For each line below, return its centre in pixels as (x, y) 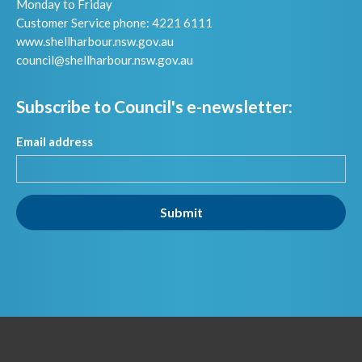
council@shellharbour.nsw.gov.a (101, 60)
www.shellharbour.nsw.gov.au (95, 42)
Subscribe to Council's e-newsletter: (154, 106)
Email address (55, 141)
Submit (181, 212)
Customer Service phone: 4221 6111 (114, 23)
